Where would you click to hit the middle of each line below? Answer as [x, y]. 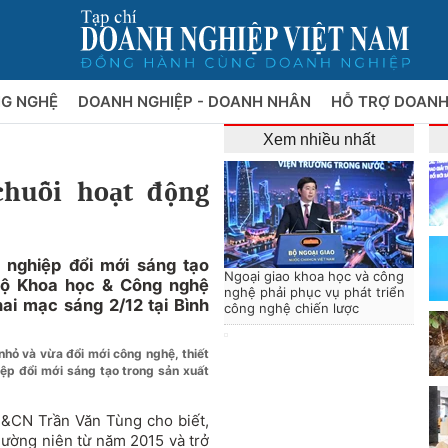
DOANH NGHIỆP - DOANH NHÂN [196, 101]
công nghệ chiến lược [291, 308]
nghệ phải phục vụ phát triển [314, 292]
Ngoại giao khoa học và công [314, 276]
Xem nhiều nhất [319, 139]
